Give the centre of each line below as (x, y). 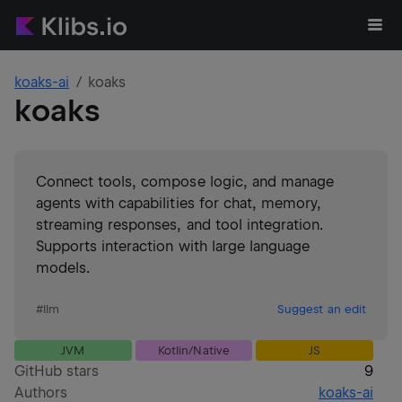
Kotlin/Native (194, 350)
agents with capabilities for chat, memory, (179, 203)
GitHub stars (57, 371)
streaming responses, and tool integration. (180, 225)
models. (63, 268)
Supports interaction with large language (173, 246)
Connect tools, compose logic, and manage (185, 182)
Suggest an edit (322, 309)
